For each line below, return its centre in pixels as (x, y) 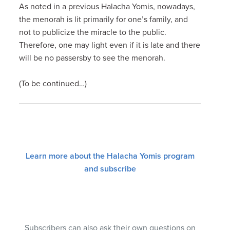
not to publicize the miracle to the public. (93, 32)
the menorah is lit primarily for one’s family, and (104, 19)
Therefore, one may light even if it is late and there (110, 45)
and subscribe (110, 169)
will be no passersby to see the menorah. (92, 58)
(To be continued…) (53, 83)
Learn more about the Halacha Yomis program (110, 156)
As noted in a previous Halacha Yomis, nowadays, (107, 6)
